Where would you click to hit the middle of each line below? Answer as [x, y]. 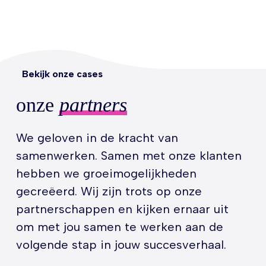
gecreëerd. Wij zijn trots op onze [109, 191]
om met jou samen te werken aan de [120, 227]
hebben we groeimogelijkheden [107, 173]
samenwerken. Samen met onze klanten [129, 155]
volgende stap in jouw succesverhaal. [121, 244]
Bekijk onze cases [63, 74]
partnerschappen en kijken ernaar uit [123, 209]
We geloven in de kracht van [97, 137]
